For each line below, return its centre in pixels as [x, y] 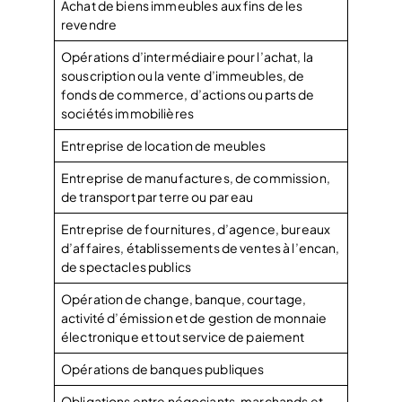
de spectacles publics [126, 266]
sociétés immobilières [127, 113]
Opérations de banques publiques [163, 368]
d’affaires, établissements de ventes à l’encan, [201, 247]
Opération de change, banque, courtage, [184, 298]
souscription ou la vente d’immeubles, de [183, 75]
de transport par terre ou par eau [157, 196]
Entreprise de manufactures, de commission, [196, 177]
